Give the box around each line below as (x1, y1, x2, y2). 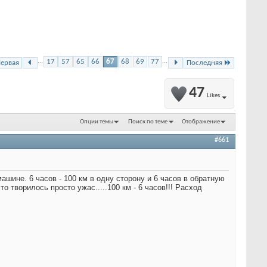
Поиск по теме (128, 118, 167, 125)
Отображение (182, 118, 220, 125)
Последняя (187, 59, 222, 67)
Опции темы (80, 118, 114, 125)
